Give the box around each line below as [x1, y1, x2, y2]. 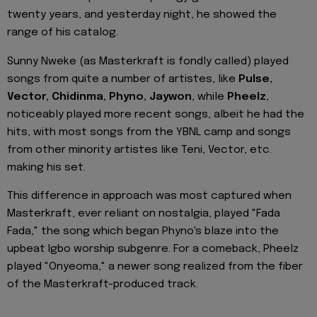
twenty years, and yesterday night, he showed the [7, 9, 277, 21]
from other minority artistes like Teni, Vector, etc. [7, 144, 272, 156]
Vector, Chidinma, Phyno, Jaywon [7, 91, 192, 103]
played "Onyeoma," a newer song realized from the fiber [7, 261, 303, 273]
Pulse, [238, 73, 272, 85]
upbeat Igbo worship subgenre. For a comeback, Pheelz [7, 243, 299, 255]
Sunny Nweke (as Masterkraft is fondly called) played [7, 55, 289, 67]
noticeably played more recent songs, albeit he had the [7, 108, 304, 120]
